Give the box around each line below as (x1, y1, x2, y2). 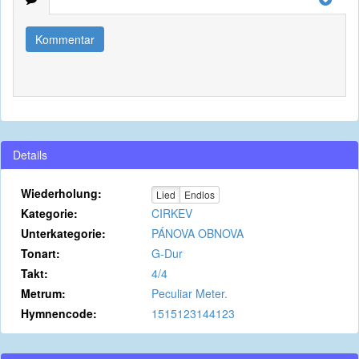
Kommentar (35, 31, 95, 47)
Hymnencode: (21, 305, 97, 321)
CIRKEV (151, 205, 192, 221)
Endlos (184, 188, 215, 202)
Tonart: (21, 245, 60, 261)
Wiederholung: (21, 185, 102, 201)
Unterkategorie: (21, 225, 106, 241)
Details (13, 147, 47, 163)
